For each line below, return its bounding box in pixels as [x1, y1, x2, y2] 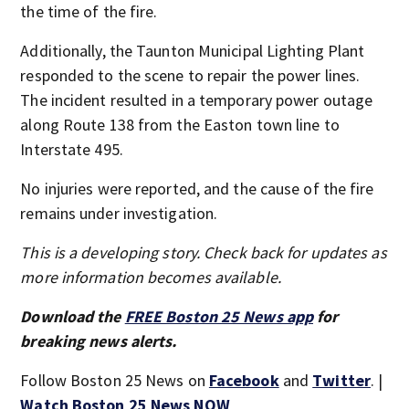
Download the [20, 306, 125, 328]
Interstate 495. [20, 139, 123, 161]
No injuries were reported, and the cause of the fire [20, 178, 374, 200]
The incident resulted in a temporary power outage [20, 89, 373, 111]
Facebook [208, 370, 279, 392]
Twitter [312, 370, 371, 392]
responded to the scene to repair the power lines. [20, 65, 361, 87]
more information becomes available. [20, 267, 281, 288]
